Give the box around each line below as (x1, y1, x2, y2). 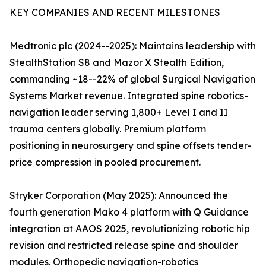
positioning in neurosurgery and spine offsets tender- (9, 140, 252, 152)
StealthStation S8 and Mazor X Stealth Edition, (9, 56, 224, 69)
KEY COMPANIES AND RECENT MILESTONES (9, 7, 220, 19)
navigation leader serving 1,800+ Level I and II (9, 106, 228, 119)
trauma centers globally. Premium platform (9, 123, 206, 135)
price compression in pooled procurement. (9, 156, 201, 169)
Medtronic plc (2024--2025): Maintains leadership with (9, 40, 256, 52)
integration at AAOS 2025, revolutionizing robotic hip (9, 223, 250, 235)
